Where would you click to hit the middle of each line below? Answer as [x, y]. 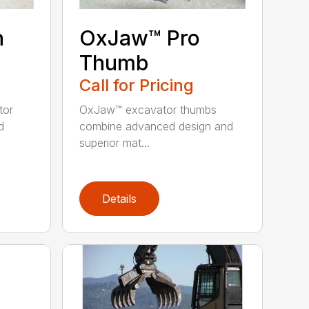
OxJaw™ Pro [140, 38]
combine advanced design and [157, 127]
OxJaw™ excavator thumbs [148, 110]
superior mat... [115, 143]
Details [120, 199]
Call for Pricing [137, 86]
